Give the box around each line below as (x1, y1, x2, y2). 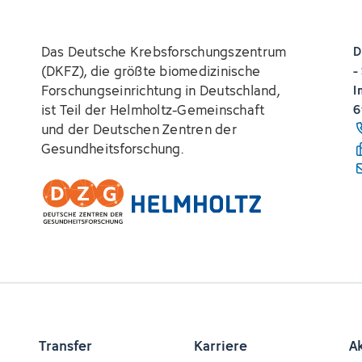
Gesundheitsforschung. (40, 138, 183, 159)
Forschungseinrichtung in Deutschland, (40, 80, 280, 101)
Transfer (39, 335, 92, 356)
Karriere (194, 335, 247, 356)
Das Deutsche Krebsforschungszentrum (40, 41, 287, 62)
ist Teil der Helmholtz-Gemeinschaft (40, 99, 265, 120)
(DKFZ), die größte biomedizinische (40, 61, 261, 82)
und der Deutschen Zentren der (40, 119, 237, 140)
